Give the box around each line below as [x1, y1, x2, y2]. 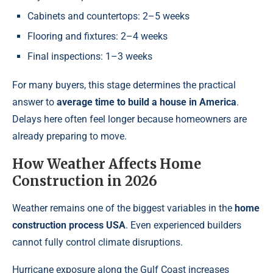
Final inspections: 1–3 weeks [27, 50, 152, 62]
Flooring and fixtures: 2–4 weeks [27, 30, 168, 42]
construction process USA [12, 219, 126, 231]
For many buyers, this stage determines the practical [12, 79, 236, 91]
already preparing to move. [12, 130, 127, 142]
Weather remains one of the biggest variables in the [12, 202, 235, 214]
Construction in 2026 [12, 172, 157, 190]
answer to [12, 96, 57, 108]
